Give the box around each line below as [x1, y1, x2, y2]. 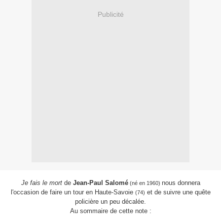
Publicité [97, 10, 124, 18]
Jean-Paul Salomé [73, 179, 128, 187]
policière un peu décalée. [75, 198, 146, 206]
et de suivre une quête [145, 188, 211, 196]
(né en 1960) [128, 180, 162, 186]
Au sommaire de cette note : [70, 207, 151, 215]
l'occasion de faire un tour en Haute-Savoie [10, 188, 135, 196]
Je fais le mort [21, 179, 64, 187]
